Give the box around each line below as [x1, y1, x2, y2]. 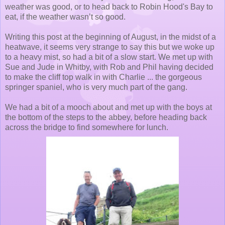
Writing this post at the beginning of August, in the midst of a [5, 32, 216, 41]
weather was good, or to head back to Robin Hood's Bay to [5, 2, 213, 11]
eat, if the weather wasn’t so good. [5, 12, 126, 21]
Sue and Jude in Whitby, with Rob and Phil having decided [5, 62, 213, 71]
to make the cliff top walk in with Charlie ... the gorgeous [5, 72, 202, 81]
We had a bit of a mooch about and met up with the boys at [5, 102, 212, 111]
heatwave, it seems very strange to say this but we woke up [5, 42, 214, 51]
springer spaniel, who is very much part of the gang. [5, 82, 187, 91]
